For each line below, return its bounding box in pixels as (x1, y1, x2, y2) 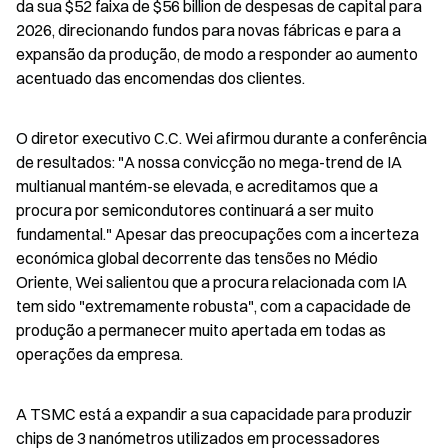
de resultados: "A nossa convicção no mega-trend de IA (16, 152, 402, 172)
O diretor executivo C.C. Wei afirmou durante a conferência (16, 128, 427, 148)
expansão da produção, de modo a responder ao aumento (16, 44, 418, 64)
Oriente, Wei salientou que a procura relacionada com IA (16, 272, 407, 292)
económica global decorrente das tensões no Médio (16, 248, 378, 268)
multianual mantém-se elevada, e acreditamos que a (16, 176, 378, 196)
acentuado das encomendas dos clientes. (16, 68, 305, 88)
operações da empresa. (16, 344, 183, 364)
